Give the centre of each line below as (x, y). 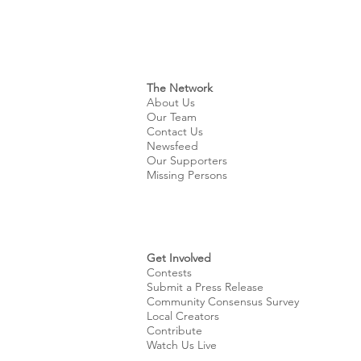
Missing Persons (187, 175)
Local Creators (183, 316)
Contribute (174, 330)
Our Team (172, 117)
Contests (169, 272)
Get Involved (179, 258)
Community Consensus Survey (223, 301)
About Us (171, 102)
